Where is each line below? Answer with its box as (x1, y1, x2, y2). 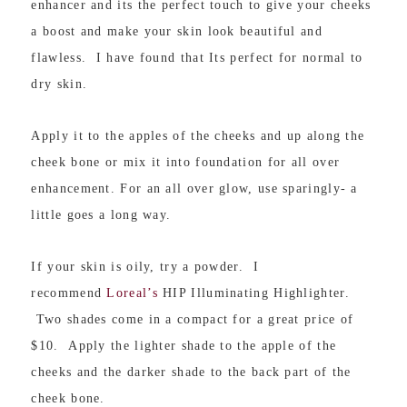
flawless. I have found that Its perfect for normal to (31, 51, 363, 65)
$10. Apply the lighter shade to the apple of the (31, 339, 337, 353)
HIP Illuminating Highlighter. (157, 286, 350, 301)
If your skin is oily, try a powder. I (31, 260, 259, 274)
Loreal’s (106, 286, 158, 301)
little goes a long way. (31, 208, 186, 223)
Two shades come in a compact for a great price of (31, 313, 354, 327)
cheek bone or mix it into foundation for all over (31, 155, 341, 170)
